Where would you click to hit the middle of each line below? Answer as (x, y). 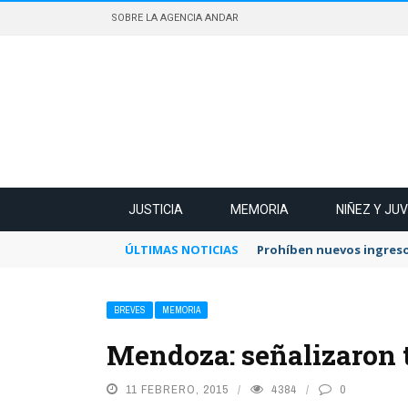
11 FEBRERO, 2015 (177, 389)
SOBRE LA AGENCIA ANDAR (175, 18)
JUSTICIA (156, 209)
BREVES (130, 310)
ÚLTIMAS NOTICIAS (182, 250)
